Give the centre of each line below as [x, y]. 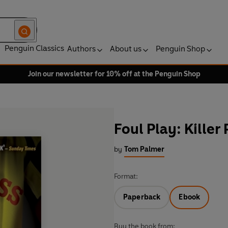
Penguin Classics [34, 48]
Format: [126, 177]
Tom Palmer [144, 150]
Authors [81, 49]
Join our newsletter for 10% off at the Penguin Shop [114, 74]
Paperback [142, 197]
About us [126, 49]
